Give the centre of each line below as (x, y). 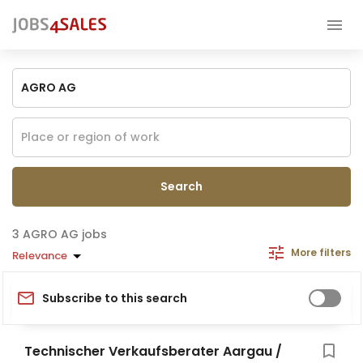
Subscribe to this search (115, 298)
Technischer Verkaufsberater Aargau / (153, 351)
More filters (321, 252)
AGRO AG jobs (65, 234)
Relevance (40, 255)
